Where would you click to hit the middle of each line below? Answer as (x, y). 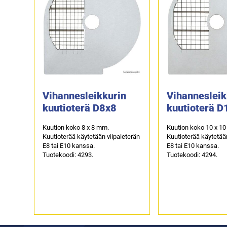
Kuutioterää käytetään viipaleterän (91, 136)
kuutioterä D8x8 (80, 108)
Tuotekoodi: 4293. (68, 155)
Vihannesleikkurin (85, 96)
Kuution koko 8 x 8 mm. (76, 127)
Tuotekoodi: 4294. (192, 155)
